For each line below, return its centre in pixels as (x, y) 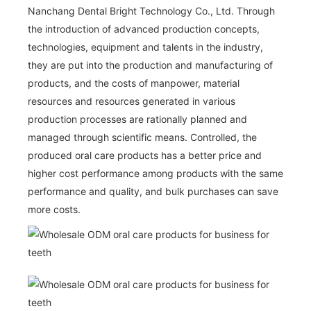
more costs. (54, 209)
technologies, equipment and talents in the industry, (145, 47)
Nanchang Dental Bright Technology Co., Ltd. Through (151, 10)
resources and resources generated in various (132, 101)
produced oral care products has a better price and (145, 155)
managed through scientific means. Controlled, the (142, 137)
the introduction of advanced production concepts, (144, 28)
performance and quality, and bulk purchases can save (153, 191)
